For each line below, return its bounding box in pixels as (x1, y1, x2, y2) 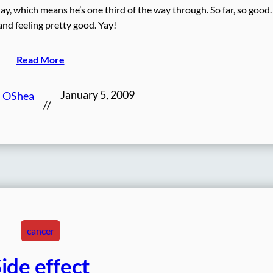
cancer (26, 225, 54, 236)
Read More (16, 53, 65, 65)
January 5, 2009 (60, 88, 135, 101)
